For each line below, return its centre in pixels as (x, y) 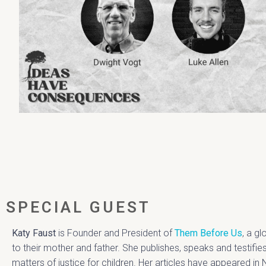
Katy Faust (34, 233)
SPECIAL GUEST (78, 208)
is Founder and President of (115, 233)
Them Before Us (208, 233)
